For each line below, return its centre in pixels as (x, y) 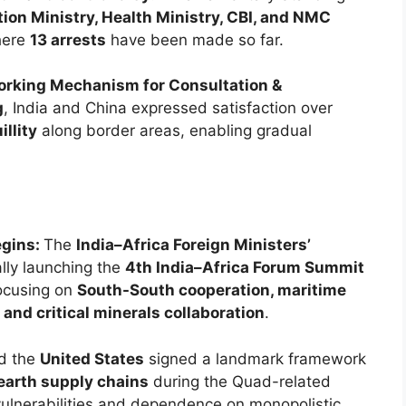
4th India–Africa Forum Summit (245, 268)
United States (92, 358)
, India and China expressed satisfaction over (168, 108)
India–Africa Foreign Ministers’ (193, 245)
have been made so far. (195, 39)
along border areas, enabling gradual (174, 131)
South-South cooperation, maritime (212, 290)
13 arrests (68, 39)
